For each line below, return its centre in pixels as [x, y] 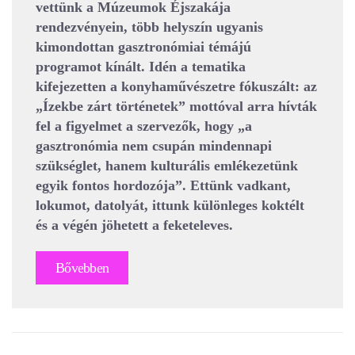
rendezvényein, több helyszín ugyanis [149, 27]
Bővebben [82, 267]
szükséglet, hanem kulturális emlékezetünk [167, 165]
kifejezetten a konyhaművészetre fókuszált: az [176, 86]
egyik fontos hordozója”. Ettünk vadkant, [163, 185]
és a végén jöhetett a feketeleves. [134, 225]
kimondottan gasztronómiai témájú [143, 46]
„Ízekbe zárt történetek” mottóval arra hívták [176, 106]
